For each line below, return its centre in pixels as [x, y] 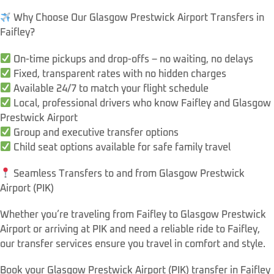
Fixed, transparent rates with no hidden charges [119, 74]
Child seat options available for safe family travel [121, 147]
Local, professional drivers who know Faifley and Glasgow [141, 103]
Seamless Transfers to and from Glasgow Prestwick [128, 173]
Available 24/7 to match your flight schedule [110, 88]
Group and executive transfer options [95, 132]
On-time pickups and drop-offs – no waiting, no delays [132, 59]
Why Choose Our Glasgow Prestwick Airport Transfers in [138, 18]
